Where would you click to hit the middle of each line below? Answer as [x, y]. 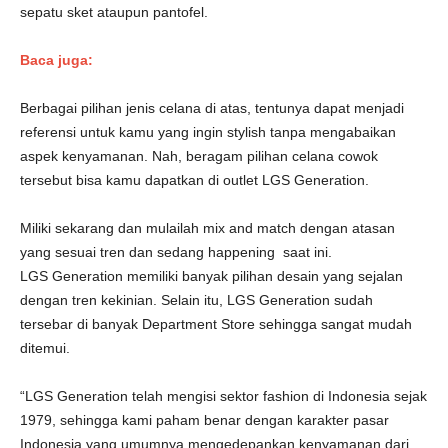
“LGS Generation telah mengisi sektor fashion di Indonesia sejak [223, 396]
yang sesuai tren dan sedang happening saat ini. [176, 252]
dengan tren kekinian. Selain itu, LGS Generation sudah [196, 300]
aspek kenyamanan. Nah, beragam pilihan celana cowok [199, 156]
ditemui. [45, 348]
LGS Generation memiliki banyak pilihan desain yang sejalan [211, 276]
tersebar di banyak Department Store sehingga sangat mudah [216, 324]
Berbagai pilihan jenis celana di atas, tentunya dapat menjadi [212, 108]
